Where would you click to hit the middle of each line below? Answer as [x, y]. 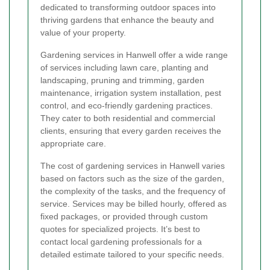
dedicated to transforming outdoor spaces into [128, 7]
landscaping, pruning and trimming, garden [122, 80]
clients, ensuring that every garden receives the [131, 130]
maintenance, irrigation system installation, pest [131, 93]
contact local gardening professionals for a [121, 241]
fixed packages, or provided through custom [124, 216]
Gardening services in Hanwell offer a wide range [134, 55]
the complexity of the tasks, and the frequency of [133, 191]
